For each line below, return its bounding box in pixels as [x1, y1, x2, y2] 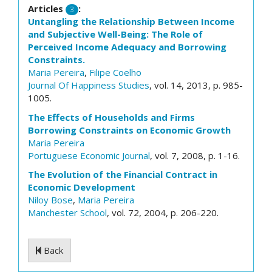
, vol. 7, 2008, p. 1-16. [150, 149, 240, 161]
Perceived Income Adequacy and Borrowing [28, 41, 226, 53]
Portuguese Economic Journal [28, 149, 150, 161]
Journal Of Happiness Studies [28, 79, 149, 91]
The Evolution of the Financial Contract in [28, 168, 217, 180]
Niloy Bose [28, 194, 73, 206]
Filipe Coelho [89, 66, 141, 78]
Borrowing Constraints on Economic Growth [28, 123, 231, 136]
